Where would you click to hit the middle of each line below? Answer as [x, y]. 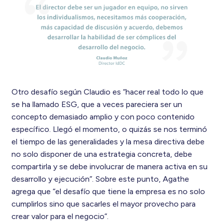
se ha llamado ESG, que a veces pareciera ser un [97, 105]
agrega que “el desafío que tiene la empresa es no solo [108, 192]
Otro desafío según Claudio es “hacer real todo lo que [107, 92]
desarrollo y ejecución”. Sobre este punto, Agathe [100, 179]
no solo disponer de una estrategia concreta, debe [102, 154]
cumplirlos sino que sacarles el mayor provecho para [103, 204]
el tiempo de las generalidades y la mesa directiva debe [108, 142]
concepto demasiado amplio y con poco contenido [103, 117]
